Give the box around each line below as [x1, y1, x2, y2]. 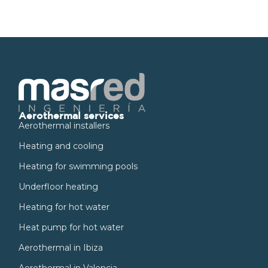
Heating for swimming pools [19, 160, 138, 172]
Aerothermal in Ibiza [19, 242, 103, 253]
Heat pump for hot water [19, 221, 124, 233]
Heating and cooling [19, 140, 103, 151]
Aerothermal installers [19, 120, 109, 131]
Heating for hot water [19, 201, 109, 212]
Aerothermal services [19, 111, 124, 121]
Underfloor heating [19, 181, 98, 192]
